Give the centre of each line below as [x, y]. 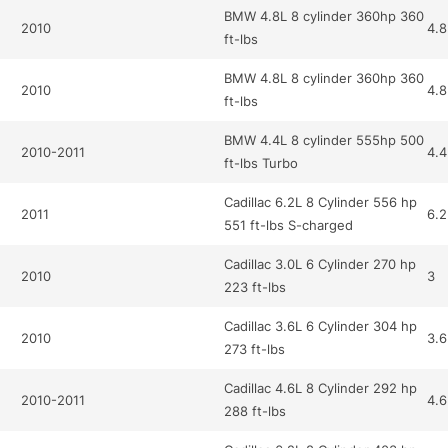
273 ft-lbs [255, 349]
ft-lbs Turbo [261, 163]
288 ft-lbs [255, 411]
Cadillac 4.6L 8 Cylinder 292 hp [321, 388]
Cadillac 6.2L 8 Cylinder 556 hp [321, 202]
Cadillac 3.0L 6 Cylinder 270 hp [320, 264]
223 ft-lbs [255, 287]
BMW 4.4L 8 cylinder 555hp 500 [324, 140]
